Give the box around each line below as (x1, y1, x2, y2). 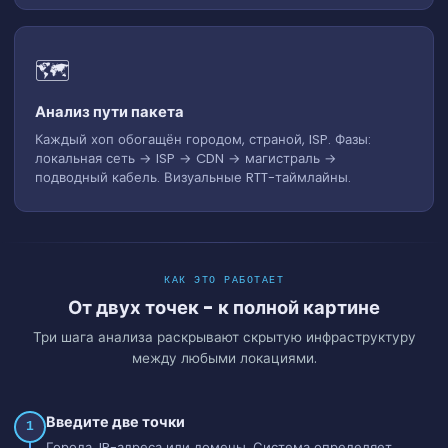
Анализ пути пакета (35, 101, 184, 122)
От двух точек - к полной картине (68, 294, 380, 320)
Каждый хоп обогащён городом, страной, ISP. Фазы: (35, 129, 371, 149)
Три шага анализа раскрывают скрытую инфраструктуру (32, 327, 416, 347)
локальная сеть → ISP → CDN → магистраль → (35, 148, 337, 168)
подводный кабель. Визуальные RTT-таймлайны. (35, 167, 351, 187)
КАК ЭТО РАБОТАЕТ (164, 274, 284, 286)
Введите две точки (46, 411, 185, 432)
